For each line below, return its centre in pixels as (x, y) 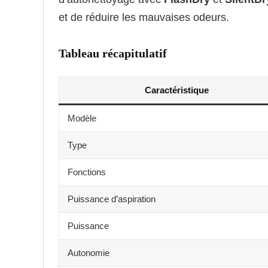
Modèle (82, 118)
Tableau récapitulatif (113, 53)
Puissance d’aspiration (112, 199)
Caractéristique (176, 90)
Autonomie (89, 252)
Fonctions (87, 172)
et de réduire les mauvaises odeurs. (144, 17)
